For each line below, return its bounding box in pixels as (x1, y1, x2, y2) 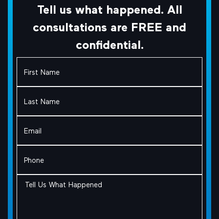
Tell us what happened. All (37, 2, 182, 16)
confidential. (75, 37, 144, 51)
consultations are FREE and (33, 20, 186, 34)
